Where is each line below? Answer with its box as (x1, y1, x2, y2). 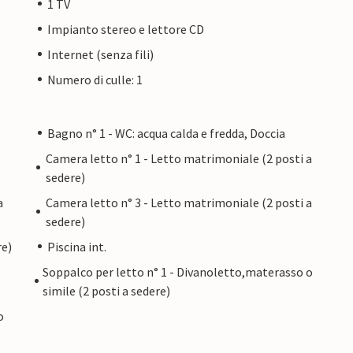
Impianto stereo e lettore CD (47, 20, 204, 37)
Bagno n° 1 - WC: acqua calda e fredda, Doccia (47, 124, 285, 141)
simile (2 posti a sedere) (42, 282, 170, 299)
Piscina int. (47, 238, 106, 255)
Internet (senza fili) (47, 46, 154, 62)
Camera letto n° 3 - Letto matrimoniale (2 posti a (45, 194, 312, 210)
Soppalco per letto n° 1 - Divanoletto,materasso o (42, 263, 313, 280)
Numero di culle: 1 (47, 71, 143, 87)
